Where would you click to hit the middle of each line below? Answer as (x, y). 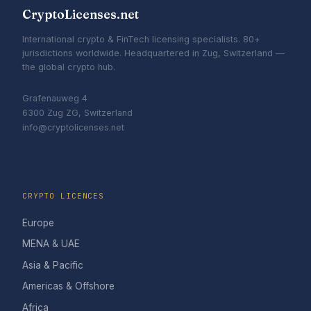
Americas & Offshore (68, 286)
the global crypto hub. (69, 67)
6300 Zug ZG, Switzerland (77, 112)
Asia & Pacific (53, 265)
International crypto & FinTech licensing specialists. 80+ (141, 39)
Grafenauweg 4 (55, 98)
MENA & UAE (51, 244)
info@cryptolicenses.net (73, 127)
